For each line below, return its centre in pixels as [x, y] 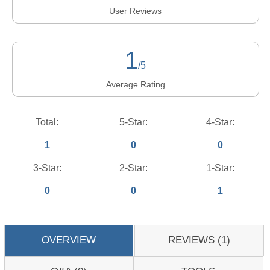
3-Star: [47, 168]
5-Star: [134, 122]
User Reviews [136, 11]
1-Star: [220, 168]
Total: [47, 122]
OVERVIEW [69, 240]
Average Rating [135, 84]
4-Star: [220, 122]
